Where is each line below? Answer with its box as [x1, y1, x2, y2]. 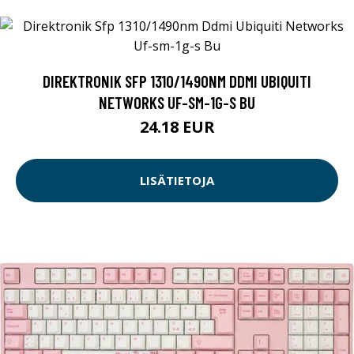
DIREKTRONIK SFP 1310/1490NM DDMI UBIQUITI [43, 70, 311, 91]
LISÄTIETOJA [140, 172, 214, 189]
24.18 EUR [139, 115, 215, 137]
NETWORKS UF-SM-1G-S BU [99, 92, 255, 112]
